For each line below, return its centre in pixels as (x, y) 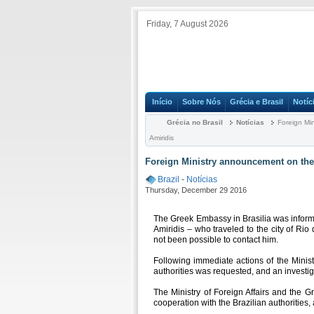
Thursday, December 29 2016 (196, 190)
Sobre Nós (201, 102)
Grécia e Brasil (257, 102)
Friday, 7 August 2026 (187, 24)
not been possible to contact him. (216, 240)
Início (163, 102)
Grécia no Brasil (195, 122)
